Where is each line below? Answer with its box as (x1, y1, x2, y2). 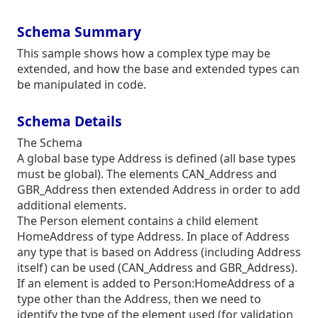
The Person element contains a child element (17, 213, 258, 229)
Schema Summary (17, 22, 141, 41)
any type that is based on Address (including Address (17, 244, 301, 260)
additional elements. (17, 197, 126, 213)
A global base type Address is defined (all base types (17, 150, 296, 166)
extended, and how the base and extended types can (17, 61, 300, 77)
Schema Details (17, 111, 122, 131)
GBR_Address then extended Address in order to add (17, 182, 300, 197)
